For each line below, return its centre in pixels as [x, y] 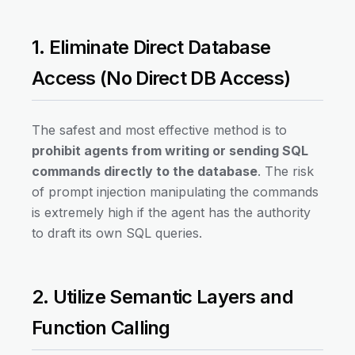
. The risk [286, 172]
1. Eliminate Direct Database [151, 48]
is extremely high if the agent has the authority [171, 213]
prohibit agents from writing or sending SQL [170, 151]
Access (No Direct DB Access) [161, 78]
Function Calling [101, 328]
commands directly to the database [145, 172]
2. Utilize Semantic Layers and [162, 297]
